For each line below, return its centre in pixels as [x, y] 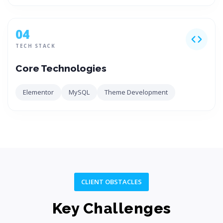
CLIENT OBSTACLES [111, 182]
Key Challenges [111, 208]
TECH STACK [35, 46]
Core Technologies [61, 68]
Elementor [38, 92]
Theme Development [136, 92]
